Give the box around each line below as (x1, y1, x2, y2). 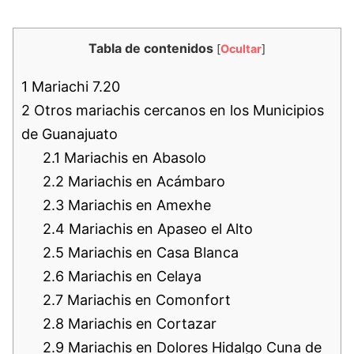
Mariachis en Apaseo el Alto (65, 220, 253, 238)
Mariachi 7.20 (28, 78, 120, 96)
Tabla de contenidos (88, 40, 213, 57)
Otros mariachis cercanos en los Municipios (30, 102, 324, 119)
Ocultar (220, 42, 262, 56)
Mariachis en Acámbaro (64, 173, 225, 190)
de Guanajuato (21, 126, 118, 143)
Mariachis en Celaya (64, 268, 201, 285)
